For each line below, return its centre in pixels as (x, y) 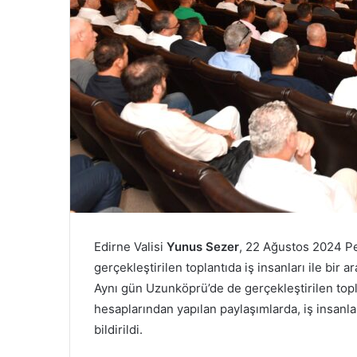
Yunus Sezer (203, 247)
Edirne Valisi (130, 247)
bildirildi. (118, 330)
